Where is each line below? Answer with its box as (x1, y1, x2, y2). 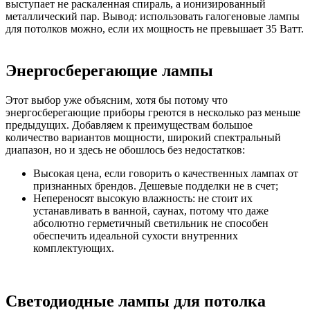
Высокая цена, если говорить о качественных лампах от (33, 167, 298, 179)
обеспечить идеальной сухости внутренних (33, 229, 238, 241)
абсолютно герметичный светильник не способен (33, 217, 268, 229)
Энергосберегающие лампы (6, 61, 213, 80)
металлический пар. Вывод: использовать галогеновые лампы (6, 10, 300, 22)
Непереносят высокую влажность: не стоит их (33, 192, 253, 204)
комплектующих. (33, 241, 114, 254)
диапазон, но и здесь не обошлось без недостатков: (6, 143, 245, 156)
